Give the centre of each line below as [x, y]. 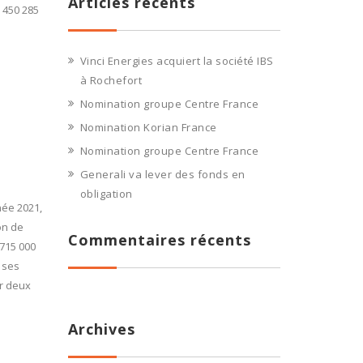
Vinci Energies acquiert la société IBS [177, 61]
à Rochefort [111, 80]
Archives [101, 329]
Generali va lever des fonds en [162, 174]
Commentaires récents [159, 240]
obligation [106, 194]
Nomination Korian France [148, 127]
